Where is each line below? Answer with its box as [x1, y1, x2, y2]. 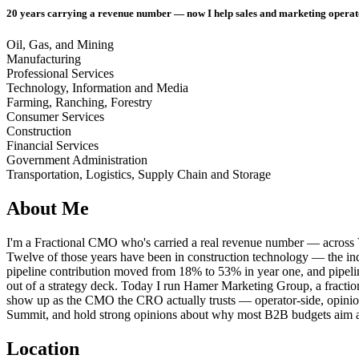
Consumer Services [6, 110, 104, 124]
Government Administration [6, 153, 147, 167]
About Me [6, 197, 89, 219]
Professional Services [6, 67, 114, 81]
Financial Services [6, 139, 99, 153]
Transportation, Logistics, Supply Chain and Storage [6, 167, 271, 182]
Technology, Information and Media [6, 81, 188, 95]
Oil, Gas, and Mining [6, 38, 114, 52]
